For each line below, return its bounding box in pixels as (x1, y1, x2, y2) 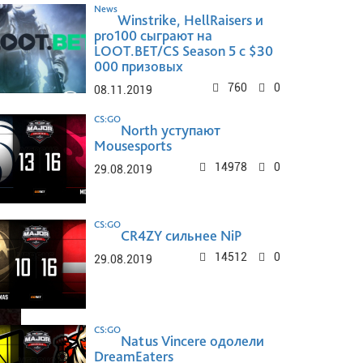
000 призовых (94, 57, 183, 75)
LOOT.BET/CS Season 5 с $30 (94, 41, 273, 59)
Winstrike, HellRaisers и (117, 11, 263, 28)
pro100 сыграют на (94, 26, 212, 44)
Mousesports (94, 136, 172, 154)
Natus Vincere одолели (121, 331, 264, 349)
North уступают (121, 121, 220, 139)
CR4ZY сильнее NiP (121, 226, 242, 244)
